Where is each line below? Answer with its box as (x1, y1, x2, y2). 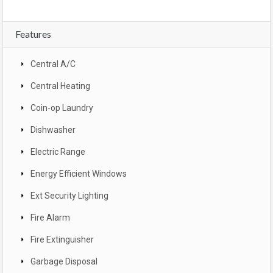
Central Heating (30, 81, 90, 91)
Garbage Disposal (30, 257, 97, 267)
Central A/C (30, 59, 76, 69)
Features (15, 28, 51, 40)
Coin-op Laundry (30, 103, 93, 113)
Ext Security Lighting (30, 191, 108, 201)
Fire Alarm (30, 213, 70, 223)
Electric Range (30, 147, 85, 157)
